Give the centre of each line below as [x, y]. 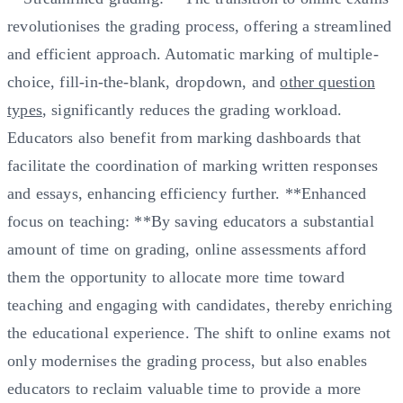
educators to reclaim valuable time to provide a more [184, 388]
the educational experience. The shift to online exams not [199, 332]
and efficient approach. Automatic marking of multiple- [193, 54]
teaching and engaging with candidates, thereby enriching [200, 304]
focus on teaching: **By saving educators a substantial [191, 221]
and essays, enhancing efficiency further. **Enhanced [187, 193]
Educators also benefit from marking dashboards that [184, 137]
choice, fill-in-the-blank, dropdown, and [144, 81]
